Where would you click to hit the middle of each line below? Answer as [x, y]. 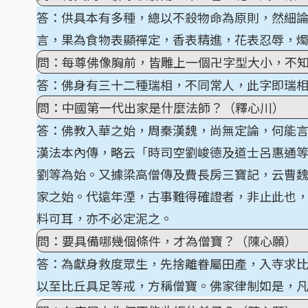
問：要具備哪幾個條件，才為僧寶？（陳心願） [167, 241]
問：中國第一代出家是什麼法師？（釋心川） [161, 107]
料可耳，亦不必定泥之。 [104, 218]
